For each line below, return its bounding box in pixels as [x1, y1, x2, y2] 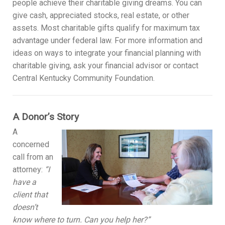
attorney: [13, 164, 45, 174]
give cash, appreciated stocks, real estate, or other [13, 10, 189, 20]
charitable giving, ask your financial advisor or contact [13, 60, 198, 70]
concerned [13, 139, 49, 149]
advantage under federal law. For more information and [13, 35, 202, 45]
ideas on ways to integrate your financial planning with [13, 48, 201, 58]
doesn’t [13, 202, 38, 212]
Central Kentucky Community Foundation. [13, 73, 155, 83]
